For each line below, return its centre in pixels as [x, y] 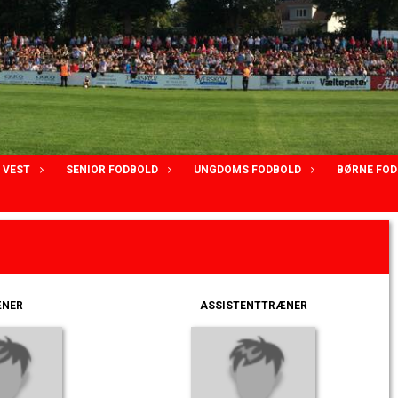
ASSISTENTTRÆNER [253, 306]
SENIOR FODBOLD [112, 170]
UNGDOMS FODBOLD [247, 170]
